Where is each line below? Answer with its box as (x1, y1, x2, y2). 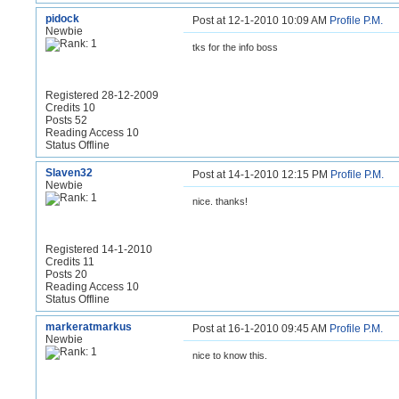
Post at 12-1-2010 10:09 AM (192, 14, 330, 27)
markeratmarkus (45, 321, 132, 333)
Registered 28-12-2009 (45, 89, 159, 102)
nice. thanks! (192, 196, 248, 207)
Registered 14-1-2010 (45, 243, 152, 256)
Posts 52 (45, 114, 87, 126)
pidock (45, 12, 79, 25)
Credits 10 (45, 102, 95, 114)
